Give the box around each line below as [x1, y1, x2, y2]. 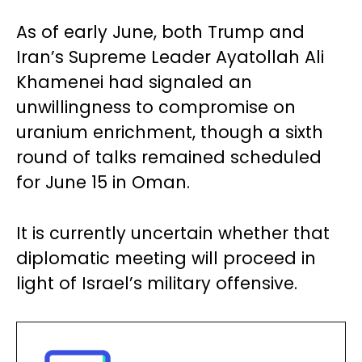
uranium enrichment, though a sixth [16, 120, 323, 144]
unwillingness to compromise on [16, 95, 296, 119]
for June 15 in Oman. [16, 170, 190, 194]
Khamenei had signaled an [16, 70, 252, 94]
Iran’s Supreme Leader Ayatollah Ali [16, 45, 324, 69]
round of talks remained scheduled [16, 145, 322, 169]
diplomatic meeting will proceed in [16, 246, 316, 270]
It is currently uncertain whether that [16, 221, 330, 245]
